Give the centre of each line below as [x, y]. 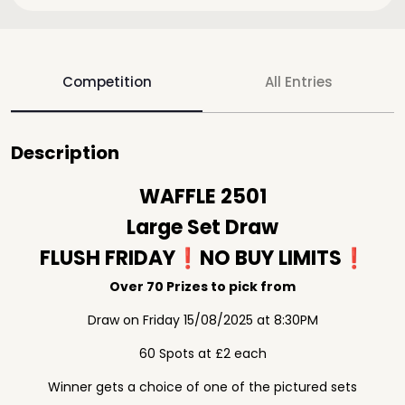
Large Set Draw [202, 227]
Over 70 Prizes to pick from [202, 287]
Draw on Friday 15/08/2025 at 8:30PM [202, 320]
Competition [107, 82]
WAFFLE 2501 [202, 197]
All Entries [298, 82]
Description [65, 153]
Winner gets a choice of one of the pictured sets [202, 387]
